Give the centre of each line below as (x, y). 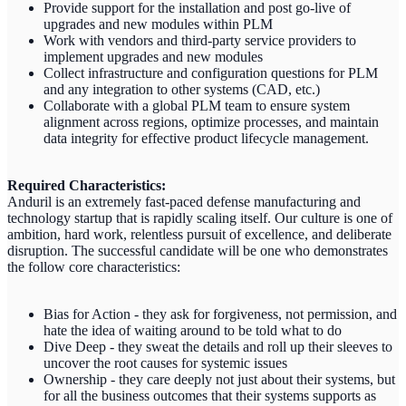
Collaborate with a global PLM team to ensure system (197, 105)
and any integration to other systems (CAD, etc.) (182, 89)
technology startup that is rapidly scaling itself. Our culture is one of (200, 217)
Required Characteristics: (87, 185)
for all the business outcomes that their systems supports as (210, 395)
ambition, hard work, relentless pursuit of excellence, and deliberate (199, 234)
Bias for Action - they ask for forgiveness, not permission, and (220, 314)
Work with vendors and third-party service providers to (200, 40)
